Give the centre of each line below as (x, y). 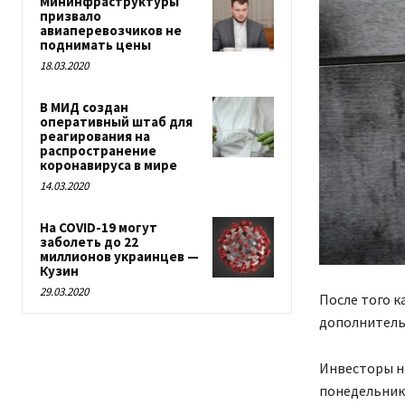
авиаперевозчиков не (111, 30)
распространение (98, 151)
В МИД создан (84, 107)
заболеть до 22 (89, 242)
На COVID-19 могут (99, 227)
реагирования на (95, 136)
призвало (71, 16)
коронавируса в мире (108, 165)
